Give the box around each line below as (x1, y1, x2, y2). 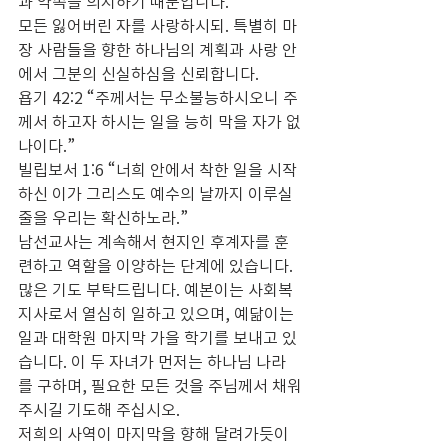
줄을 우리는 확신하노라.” (18, 205, 188, 230)
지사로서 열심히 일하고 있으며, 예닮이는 (18, 301, 298, 326)
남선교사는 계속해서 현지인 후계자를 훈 (18, 229, 289, 254)
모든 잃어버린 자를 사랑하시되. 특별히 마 (18, 13, 297, 38)
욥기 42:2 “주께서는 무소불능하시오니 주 (18, 85, 298, 110)
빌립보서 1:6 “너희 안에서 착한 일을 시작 (18, 157, 297, 182)
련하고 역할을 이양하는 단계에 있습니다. (18, 253, 297, 278)
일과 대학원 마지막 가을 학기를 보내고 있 (18, 325, 297, 350)
